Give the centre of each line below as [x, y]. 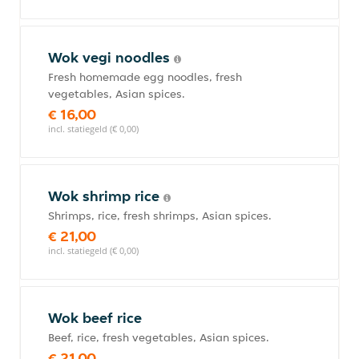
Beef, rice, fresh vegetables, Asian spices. [159, 337]
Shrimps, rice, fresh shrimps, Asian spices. [160, 216]
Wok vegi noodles [111, 57]
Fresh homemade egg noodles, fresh [145, 77]
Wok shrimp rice [106, 196]
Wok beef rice [95, 318]
